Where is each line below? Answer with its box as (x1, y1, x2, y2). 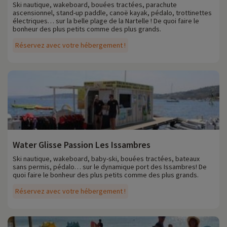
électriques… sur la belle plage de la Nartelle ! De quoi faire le (13, 16, 199, 26)
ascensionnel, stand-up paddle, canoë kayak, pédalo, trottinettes (13, 8, 212, 18)
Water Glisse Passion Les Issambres (13, 139, 150, 151)
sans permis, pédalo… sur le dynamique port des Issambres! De (13, 162, 207, 172)
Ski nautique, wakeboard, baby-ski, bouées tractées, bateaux (13, 154, 200, 164)
